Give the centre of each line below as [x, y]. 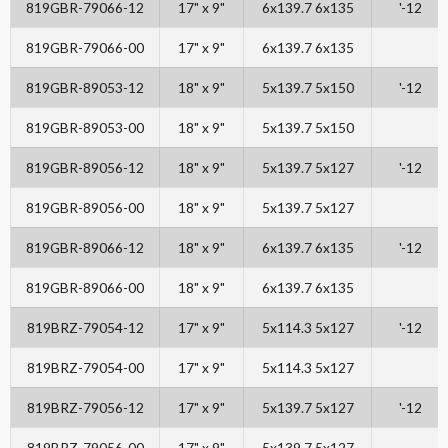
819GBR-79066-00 [85, 48]
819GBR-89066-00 [85, 288]
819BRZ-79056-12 [85, 408]
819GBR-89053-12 [85, 88]
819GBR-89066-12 [85, 248]
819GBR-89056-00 [85, 208]
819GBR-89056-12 [85, 168]
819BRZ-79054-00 [85, 368]
